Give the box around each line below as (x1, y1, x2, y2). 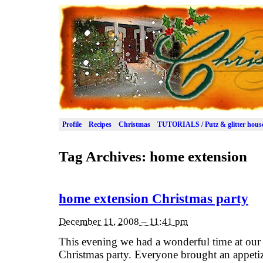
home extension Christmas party (59, 191, 248, 207)
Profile (62, 120, 82, 129)
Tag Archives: (59, 148, 150, 164)
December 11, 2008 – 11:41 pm (59, 215, 188, 227)
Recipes (89, 120, 112, 129)
